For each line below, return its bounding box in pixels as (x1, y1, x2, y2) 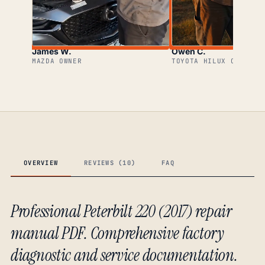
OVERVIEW (24, 159, 59, 167)
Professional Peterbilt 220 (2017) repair (11, 201, 232, 223)
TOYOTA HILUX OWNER (172, 57, 254, 66)
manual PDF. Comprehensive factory (11, 222, 224, 245)
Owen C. (172, 46, 206, 57)
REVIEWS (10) (84, 159, 136, 167)
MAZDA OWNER (32, 57, 82, 66)
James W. (32, 46, 72, 57)
